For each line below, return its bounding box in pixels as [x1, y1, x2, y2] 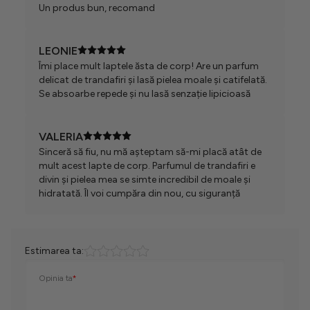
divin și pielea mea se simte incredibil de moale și [39, 174, 250, 186]
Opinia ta [39, 273, 73, 284]
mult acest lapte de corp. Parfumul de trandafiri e [39, 160, 255, 172]
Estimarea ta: [25, 245, 84, 257]
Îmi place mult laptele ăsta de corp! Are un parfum [39, 60, 259, 73]
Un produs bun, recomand [39, 2, 155, 15]
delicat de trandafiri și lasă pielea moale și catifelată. [39, 74, 267, 86]
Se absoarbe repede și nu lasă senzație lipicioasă [39, 88, 250, 100]
